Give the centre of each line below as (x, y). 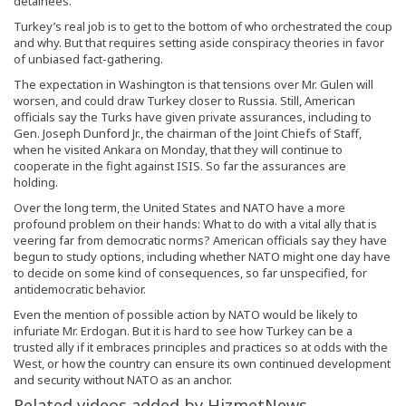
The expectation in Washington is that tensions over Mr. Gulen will (193, 85)
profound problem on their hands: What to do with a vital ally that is (195, 224)
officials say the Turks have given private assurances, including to (193, 117)
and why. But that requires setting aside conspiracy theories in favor (199, 43)
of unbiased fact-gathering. (88, 59)
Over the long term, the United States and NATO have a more (179, 208)
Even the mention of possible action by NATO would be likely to (186, 315)
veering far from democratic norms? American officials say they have (200, 241)
